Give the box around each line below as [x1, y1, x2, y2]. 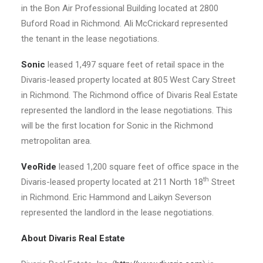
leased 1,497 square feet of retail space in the [48, 59, 224, 70]
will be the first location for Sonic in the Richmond [21, 120, 213, 131]
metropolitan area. [21, 136, 92, 146]
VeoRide [21, 161, 59, 172]
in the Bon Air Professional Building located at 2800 [21, 3, 218, 14]
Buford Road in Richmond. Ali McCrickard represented [21, 18, 228, 29]
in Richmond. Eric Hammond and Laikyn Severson [21, 192, 211, 203]
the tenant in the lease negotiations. [21, 33, 159, 44]
